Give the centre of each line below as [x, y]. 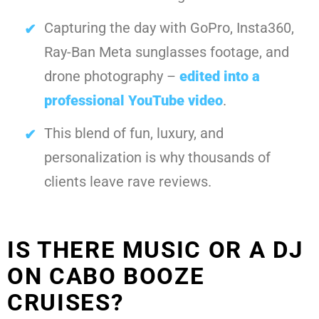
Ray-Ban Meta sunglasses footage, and [167, 52]
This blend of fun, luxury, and [134, 134]
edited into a [220, 77]
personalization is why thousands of [157, 158]
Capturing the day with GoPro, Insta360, [169, 28]
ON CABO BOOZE [106, 276]
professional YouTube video [134, 101]
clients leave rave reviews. [128, 182]
